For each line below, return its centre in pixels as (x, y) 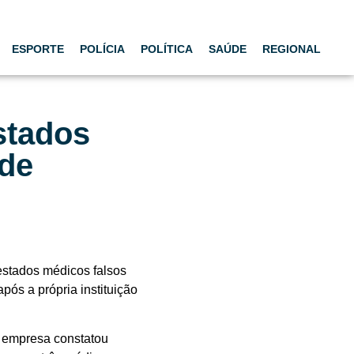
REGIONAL (292, 49)
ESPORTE (38, 49)
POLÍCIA (102, 49)
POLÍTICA (167, 49)
